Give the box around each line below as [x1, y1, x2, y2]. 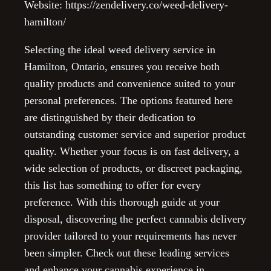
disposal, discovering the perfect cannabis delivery [24, 212, 246, 225]
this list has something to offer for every [24, 178, 201, 191]
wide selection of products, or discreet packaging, [24, 162, 243, 174]
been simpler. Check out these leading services [24, 246, 229, 259]
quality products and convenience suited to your [24, 77, 235, 90]
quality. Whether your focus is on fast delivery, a [24, 145, 239, 157]
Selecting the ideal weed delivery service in [24, 43, 215, 56]
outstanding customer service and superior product [24, 128, 246, 140]
